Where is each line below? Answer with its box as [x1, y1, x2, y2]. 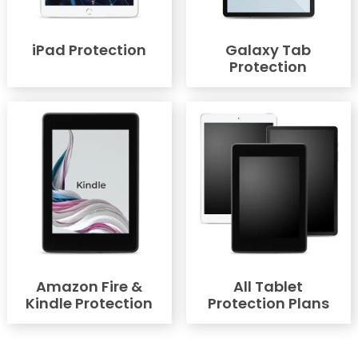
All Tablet [233, 276, 304, 297]
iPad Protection [32, 40, 147, 61]
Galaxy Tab [225, 40, 312, 61]
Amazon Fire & [36, 276, 143, 297]
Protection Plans [207, 293, 329, 314]
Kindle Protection [26, 293, 153, 314]
